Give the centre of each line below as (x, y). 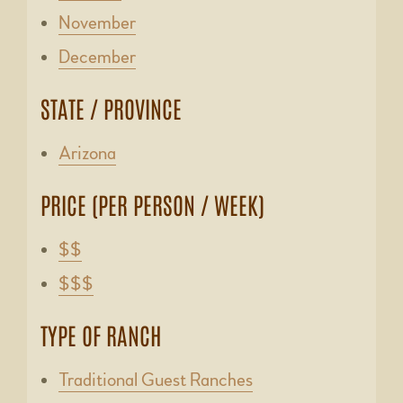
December (97, 58)
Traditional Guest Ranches (156, 381)
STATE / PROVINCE (111, 108)
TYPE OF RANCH (101, 335)
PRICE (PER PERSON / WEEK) (152, 205)
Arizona (87, 154)
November (97, 23)
